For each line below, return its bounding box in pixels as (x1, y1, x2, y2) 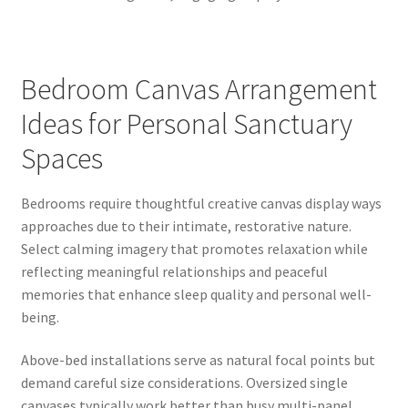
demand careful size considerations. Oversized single (20, 373, 348, 393)
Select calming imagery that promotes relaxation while (20, 239, 368, 258)
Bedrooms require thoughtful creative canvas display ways (20, 193, 382, 212)
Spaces (20, 140, 103, 178)
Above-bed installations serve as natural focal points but (20, 351, 375, 370)
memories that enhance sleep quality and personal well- (20, 284, 372, 303)
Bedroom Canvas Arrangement (20, 71, 377, 108)
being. (20, 307, 59, 326)
